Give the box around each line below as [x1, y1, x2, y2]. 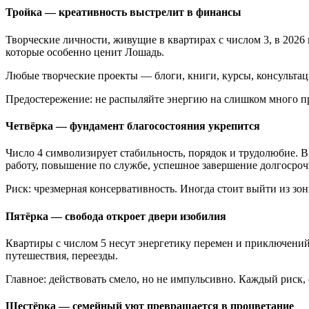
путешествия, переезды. [6, 249, 118, 261]
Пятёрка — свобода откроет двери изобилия [6, 210, 226, 222]
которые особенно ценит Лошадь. [6, 46, 164, 58]
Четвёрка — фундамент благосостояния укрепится [6, 120, 260, 132]
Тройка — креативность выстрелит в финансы [6, 6, 241, 19]
